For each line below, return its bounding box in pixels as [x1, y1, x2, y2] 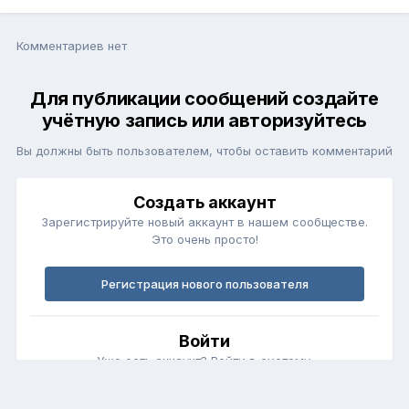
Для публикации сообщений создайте [30, 88, 379, 110]
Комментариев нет [16, 38, 127, 54]
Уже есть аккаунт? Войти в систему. [96, 353, 313, 369]
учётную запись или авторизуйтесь [41, 110, 368, 132]
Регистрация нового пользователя [100, 277, 309, 292]
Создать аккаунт [132, 193, 277, 213]
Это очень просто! [151, 232, 258, 247]
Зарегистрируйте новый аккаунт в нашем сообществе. [41, 215, 368, 230]
